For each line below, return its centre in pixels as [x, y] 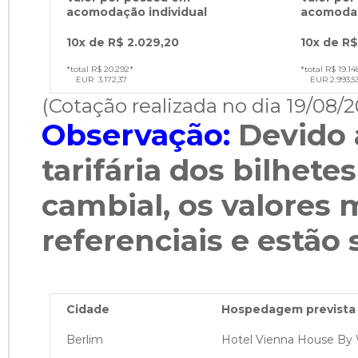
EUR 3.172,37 [97, 80]
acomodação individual [137, 12]
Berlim [85, 340]
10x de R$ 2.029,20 [123, 42]
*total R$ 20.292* [100, 69]
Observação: [136, 135]
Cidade [88, 309]
